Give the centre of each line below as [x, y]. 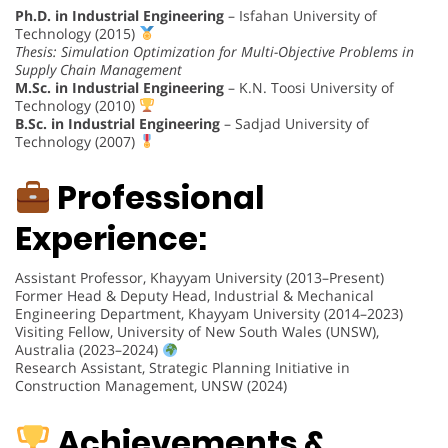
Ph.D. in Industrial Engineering [119, 15]
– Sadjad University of [294, 123]
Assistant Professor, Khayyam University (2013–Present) [199, 278]
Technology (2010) [77, 105]
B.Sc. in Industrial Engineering [117, 123]
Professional [158, 198]
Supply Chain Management [98, 69]
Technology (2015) [77, 33]
